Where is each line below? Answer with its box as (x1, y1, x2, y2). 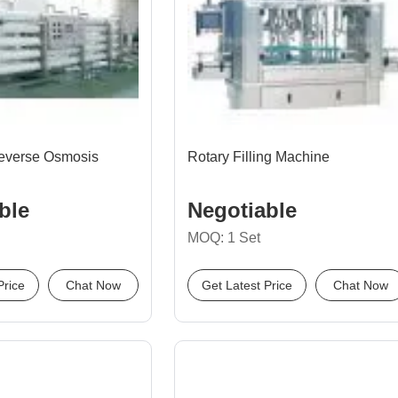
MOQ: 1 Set (187, 230, 260, 245)
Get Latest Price (202, 278, 292, 292)
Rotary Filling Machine (187, 149, 330, 164)
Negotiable (187, 198, 297, 222)
